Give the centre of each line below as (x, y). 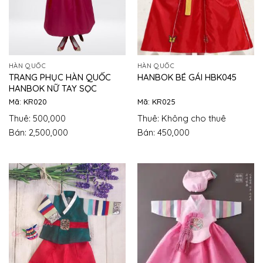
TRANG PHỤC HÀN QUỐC (60, 77)
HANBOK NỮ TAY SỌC (53, 88)
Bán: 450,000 (163, 133)
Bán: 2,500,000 (38, 133)
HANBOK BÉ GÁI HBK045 (187, 77)
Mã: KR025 (156, 102)
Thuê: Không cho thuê (181, 118)
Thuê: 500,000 (37, 118)
